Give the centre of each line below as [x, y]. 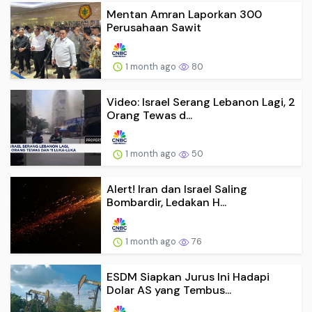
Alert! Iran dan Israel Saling [177, 189]
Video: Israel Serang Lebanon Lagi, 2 [201, 102]
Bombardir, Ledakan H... [166, 203]
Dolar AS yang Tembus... [169, 290]
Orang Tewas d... [149, 115]
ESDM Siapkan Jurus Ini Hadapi [188, 277]
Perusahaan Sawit [154, 27]
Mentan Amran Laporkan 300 [184, 14]
